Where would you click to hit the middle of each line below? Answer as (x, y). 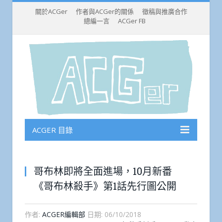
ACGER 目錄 (53, 130)
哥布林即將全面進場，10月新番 (103, 171)
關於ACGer (51, 11)
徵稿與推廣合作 (165, 11)
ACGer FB (132, 21)
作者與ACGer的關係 (105, 11)
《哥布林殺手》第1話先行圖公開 (105, 186)
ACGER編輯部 (64, 215)
